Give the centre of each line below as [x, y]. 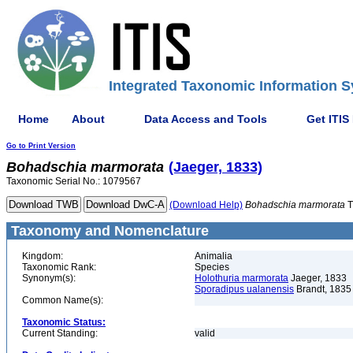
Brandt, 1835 [323, 289]
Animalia [214, 256]
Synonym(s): [49, 278]
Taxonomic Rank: [59, 267]
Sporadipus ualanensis [244, 289]
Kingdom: [43, 256]
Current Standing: [60, 333]
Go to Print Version [41, 146]
